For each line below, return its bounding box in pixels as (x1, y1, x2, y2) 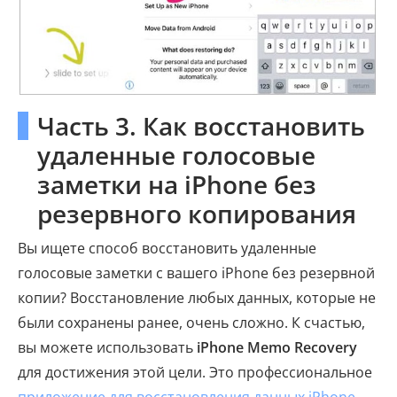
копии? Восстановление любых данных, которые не (18, 288, 376, 308)
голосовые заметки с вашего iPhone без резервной (18, 263, 375, 284)
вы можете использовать (18, 338, 197, 358)
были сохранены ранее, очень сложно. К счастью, (18, 313, 365, 333)
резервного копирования (37, 197, 356, 231)
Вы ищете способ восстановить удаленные (18, 238, 316, 259)
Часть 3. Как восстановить (37, 109, 365, 144)
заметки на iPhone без (37, 167, 316, 202)
